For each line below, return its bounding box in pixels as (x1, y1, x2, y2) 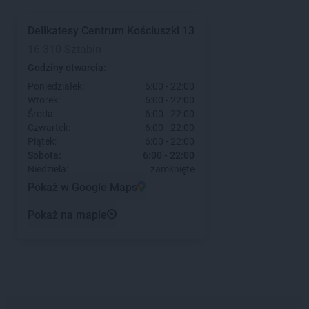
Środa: (28, 108, 55, 119)
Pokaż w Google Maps (28, 180, 137, 194)
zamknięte (150, 163, 195, 175)
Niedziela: (28, 163, 68, 175)
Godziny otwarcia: (28, 62, 106, 73)
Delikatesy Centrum (28, 24, 124, 37)
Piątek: (28, 136, 57, 147)
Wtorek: (28, 94, 60, 106)
